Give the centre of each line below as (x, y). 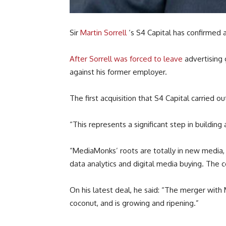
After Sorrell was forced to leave (127, 59)
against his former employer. (118, 72)
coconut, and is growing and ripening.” (134, 203)
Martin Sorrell (104, 33)
